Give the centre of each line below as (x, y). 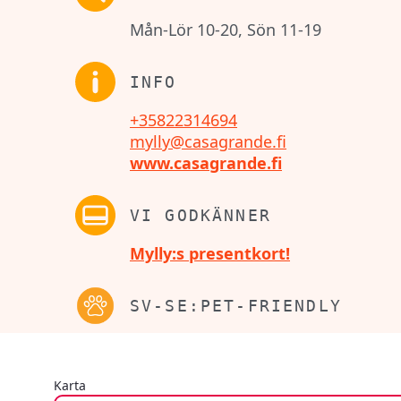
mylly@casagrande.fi (208, 142)
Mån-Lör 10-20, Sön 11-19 (226, 30)
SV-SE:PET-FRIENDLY (236, 305)
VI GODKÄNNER (200, 215)
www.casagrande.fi (206, 163)
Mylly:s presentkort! (210, 254)
